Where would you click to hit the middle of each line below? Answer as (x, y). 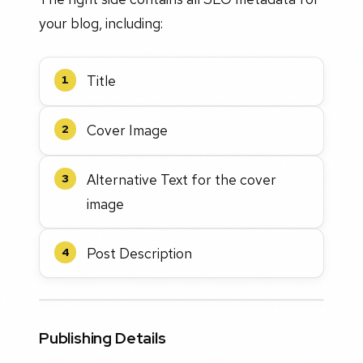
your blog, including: (101, 23)
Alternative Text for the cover (182, 179)
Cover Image (128, 130)
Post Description (140, 253)
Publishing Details (102, 337)
